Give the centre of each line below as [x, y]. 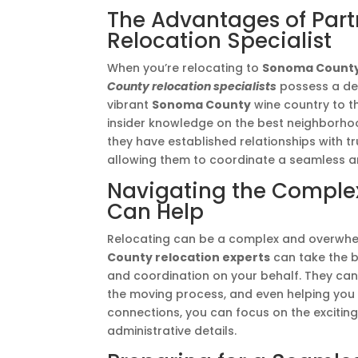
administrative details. [172, 331]
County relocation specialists [192, 86]
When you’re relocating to [185, 68]
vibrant [130, 105]
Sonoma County [202, 105]
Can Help [156, 212]
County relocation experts [189, 257]
